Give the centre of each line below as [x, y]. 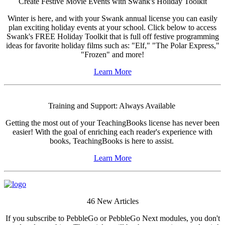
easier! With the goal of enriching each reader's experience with [113, 132]
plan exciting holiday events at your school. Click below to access [113, 27]
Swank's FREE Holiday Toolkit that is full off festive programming [113, 36]
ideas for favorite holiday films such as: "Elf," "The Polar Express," [113, 45]
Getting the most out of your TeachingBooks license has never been [113, 123]
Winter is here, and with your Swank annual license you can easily [113, 18]
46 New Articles [113, 201]
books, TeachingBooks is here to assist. [113, 141]
